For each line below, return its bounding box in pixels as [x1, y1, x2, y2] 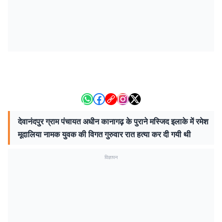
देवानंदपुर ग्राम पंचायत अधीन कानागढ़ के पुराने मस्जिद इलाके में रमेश [18, 116, 208, 127]
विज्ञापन [104, 154, 118, 161]
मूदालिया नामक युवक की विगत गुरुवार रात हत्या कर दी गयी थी [18, 129, 191, 140]
